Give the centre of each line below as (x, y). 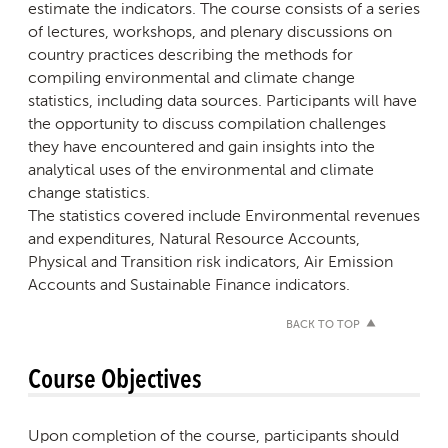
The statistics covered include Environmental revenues (224, 215)
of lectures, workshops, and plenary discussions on (210, 31)
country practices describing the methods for (190, 54)
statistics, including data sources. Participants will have (222, 100)
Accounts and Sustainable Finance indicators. (189, 284)
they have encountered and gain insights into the (201, 146)
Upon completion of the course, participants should (213, 435)
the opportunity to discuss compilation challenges (207, 123)
